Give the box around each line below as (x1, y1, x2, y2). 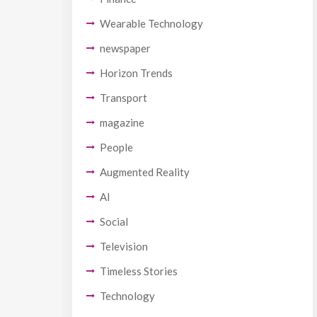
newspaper (100, 41, 151, 54)
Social (100, 214, 128, 228)
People (100, 140, 133, 154)
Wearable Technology (100, 16, 203, 30)
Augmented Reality (100, 165, 190, 178)
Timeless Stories (100, 264, 178, 277)
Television (100, 239, 148, 253)
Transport (100, 91, 147, 104)
